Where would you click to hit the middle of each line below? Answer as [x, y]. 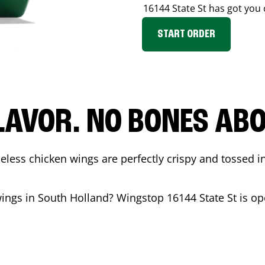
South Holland [73, 198]
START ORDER [186, 34]
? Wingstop [138, 198]
